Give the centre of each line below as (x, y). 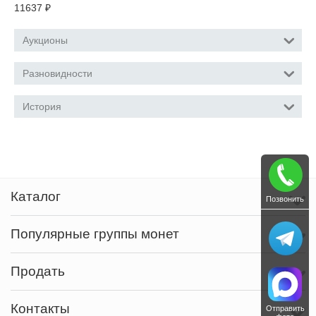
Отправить (285, 308)
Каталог (36, 196)
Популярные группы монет (95, 234)
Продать (38, 271)
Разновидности (57, 73)
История (42, 107)
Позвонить (285, 199)
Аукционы (45, 40)
